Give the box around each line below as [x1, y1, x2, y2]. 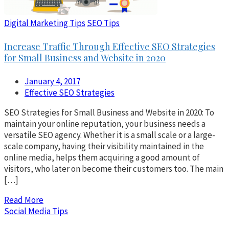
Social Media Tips [4, 205, 68, 217]
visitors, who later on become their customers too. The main [4, 163, 223, 174]
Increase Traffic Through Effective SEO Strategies [4, 40, 215, 53]
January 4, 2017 [25, 75, 80, 87]
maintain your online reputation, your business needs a [4, 118, 205, 129]
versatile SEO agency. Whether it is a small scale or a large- [4, 129, 215, 141]
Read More [4, 194, 43, 205]
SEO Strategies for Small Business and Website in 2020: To [4, 106, 214, 118]
